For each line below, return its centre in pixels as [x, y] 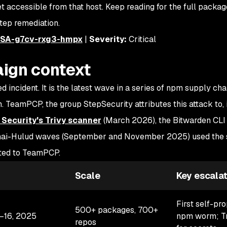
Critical [141, 39]
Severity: [108, 39]
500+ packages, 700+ [116, 210]
